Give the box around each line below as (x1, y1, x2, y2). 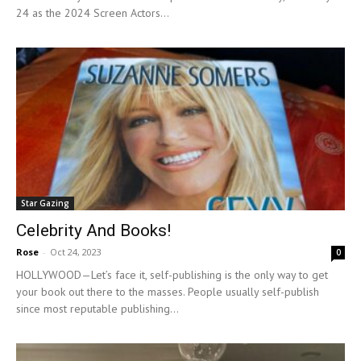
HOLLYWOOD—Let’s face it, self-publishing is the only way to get (16, 267, 328, 282)
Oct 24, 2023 (50, 245, 102, 258)
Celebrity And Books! (16, 220, 171, 240)
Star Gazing (21, 197, 69, 209)
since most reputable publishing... (16, 301, 179, 316)
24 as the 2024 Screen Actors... (16, 6, 169, 21)
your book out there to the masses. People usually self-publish (16, 284, 319, 299)
